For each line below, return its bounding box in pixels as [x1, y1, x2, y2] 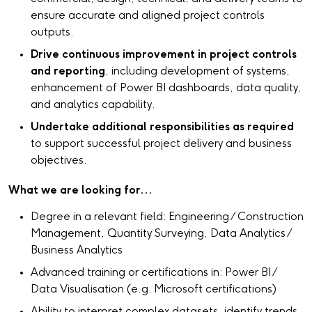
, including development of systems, [105, 65, 290, 77]
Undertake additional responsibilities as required [31, 120, 294, 133]
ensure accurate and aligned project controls [31, 9, 265, 22]
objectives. [31, 154, 87, 166]
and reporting [31, 65, 105, 77]
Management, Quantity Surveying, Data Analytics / [31, 228, 291, 240]
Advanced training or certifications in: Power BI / [31, 267, 276, 279]
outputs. [31, 26, 74, 38]
